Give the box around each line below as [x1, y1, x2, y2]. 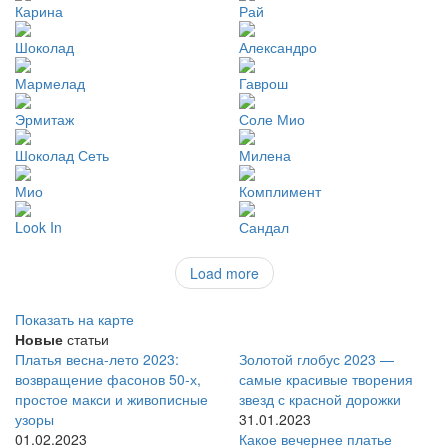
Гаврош [239, 73, 288, 94]
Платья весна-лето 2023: [15, 349, 179, 370]
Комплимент [239, 181, 321, 202]
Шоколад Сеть [15, 145, 109, 166]
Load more [189, 263, 259, 284]
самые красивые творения [239, 369, 413, 390]
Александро [239, 37, 317, 58]
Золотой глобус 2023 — [239, 349, 394, 370]
